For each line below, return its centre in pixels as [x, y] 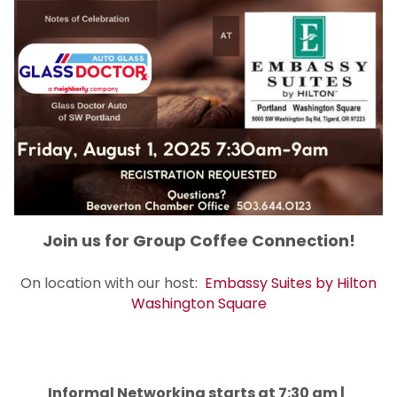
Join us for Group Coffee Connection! [198, 241]
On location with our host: [113, 283]
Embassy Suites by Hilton [291, 283]
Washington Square [198, 304]
